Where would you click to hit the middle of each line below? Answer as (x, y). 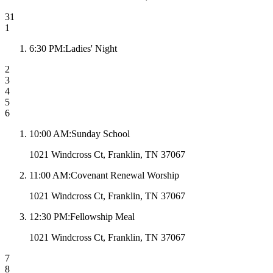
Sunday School (101, 134)
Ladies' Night (91, 49)
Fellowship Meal (102, 217)
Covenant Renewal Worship (125, 175)
